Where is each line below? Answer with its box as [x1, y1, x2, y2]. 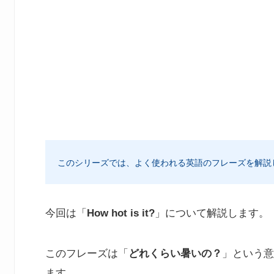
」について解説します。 [155, 207, 269, 220]
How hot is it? [87, 207, 155, 220]
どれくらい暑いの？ [128, 248, 222, 260]
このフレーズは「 [45, 248, 128, 260]
